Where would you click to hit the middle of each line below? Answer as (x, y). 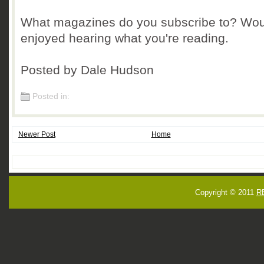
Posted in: (51, 96)
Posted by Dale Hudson (87, 70)
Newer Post (37, 134)
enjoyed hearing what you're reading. (125, 38)
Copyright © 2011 (225, 192)
